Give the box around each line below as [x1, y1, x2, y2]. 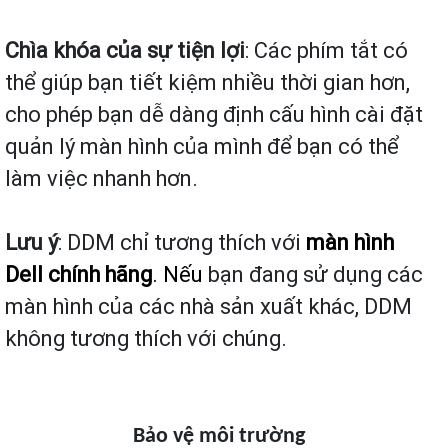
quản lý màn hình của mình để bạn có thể [5, 133, 399, 161]
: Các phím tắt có [245, 37, 408, 65]
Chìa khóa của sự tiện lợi [5, 37, 245, 65]
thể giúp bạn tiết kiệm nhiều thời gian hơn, [5, 69, 410, 97]
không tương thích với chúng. [5, 325, 287, 353]
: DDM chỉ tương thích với [58, 229, 306, 257]
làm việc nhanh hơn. [5, 165, 198, 193]
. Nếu [152, 261, 208, 289]
